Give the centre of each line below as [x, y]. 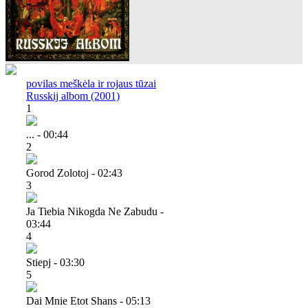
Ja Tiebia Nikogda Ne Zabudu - [95, 211]
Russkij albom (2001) [73, 96]
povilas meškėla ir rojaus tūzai [91, 83]
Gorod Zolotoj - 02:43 [74, 173]
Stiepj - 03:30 [55, 262]
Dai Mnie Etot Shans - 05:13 [88, 300]
